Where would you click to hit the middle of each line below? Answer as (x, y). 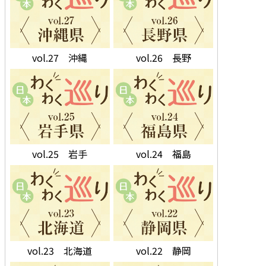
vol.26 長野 (163, 58)
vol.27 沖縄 (60, 58)
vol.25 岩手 (60, 154)
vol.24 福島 (163, 154)
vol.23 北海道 (60, 250)
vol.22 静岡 (163, 250)
